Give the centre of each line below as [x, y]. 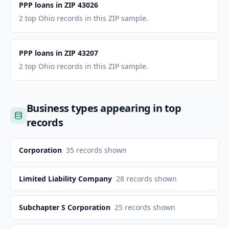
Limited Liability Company [65, 179]
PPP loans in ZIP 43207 [59, 53]
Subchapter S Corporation [65, 207]
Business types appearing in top [104, 108]
